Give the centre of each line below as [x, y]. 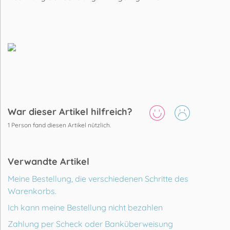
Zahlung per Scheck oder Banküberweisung [90, 224]
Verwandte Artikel [49, 161]
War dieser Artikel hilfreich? [70, 112]
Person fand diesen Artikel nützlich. [60, 125]
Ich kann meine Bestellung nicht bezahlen [85, 207]
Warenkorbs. [32, 191]
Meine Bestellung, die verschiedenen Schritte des [98, 178]
